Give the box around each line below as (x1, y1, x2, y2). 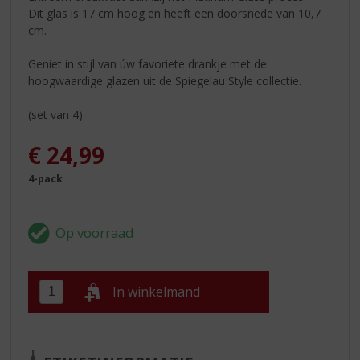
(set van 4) (28, 106, 84, 122)
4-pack (28, 172, 63, 186)
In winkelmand (112, 283, 201, 301)
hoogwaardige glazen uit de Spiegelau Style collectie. (28, 72, 302, 88)
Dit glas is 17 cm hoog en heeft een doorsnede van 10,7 (28, 5, 321, 21)
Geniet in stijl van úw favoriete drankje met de (28, 55, 268, 72)
